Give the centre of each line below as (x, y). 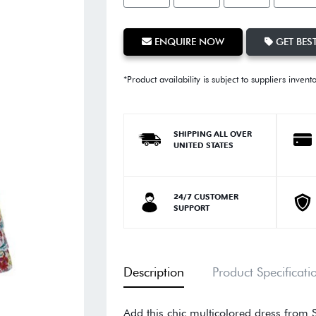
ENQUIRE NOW (188, 41)
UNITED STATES (203, 145)
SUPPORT (191, 208)
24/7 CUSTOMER (206, 196)
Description (153, 272)
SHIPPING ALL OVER (212, 134)
